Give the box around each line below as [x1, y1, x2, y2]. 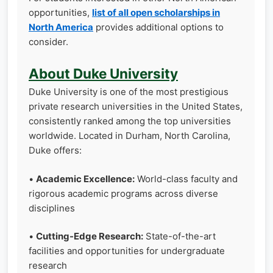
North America [29, 21, 93, 33]
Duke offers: [29, 144, 82, 156]
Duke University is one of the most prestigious [29, 86, 229, 97]
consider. [29, 35, 68, 48]
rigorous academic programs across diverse [29, 187, 218, 199]
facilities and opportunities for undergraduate [29, 245, 225, 257]
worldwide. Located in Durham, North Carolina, [29, 130, 230, 141]
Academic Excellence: [36, 172, 135, 185]
